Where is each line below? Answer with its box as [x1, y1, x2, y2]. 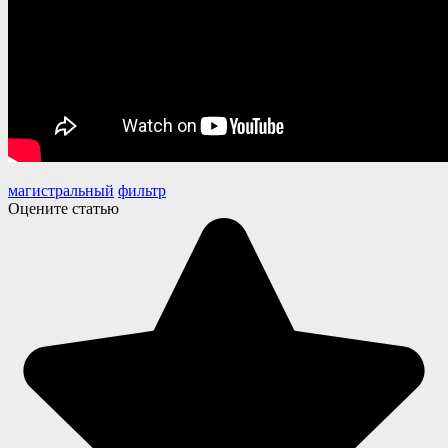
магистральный [8, 181, 114, 199]
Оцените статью [8, 199, 119, 217]
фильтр [118, 181, 166, 199]
